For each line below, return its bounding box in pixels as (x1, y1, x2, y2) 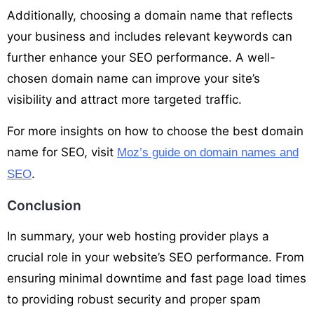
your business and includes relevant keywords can (7, 29, 292, 43)
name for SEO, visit (7, 144, 117, 159)
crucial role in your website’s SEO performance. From (7, 250, 304, 264)
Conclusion (7, 196, 81, 214)
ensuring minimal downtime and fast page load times (7, 271, 306, 285)
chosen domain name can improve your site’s (7, 71, 260, 86)
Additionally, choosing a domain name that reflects (7, 8, 293, 22)
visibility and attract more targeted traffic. (7, 92, 242, 107)
